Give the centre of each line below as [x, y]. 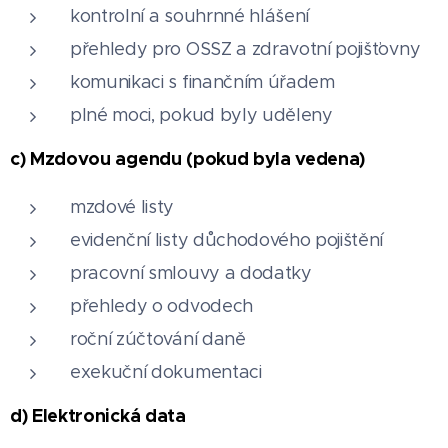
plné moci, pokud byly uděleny [201, 114]
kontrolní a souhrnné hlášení [190, 15]
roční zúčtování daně [158, 338]
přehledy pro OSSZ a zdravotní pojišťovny [245, 48]
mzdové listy [122, 206]
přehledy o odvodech [161, 305]
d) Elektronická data [98, 415]
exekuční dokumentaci [166, 371]
